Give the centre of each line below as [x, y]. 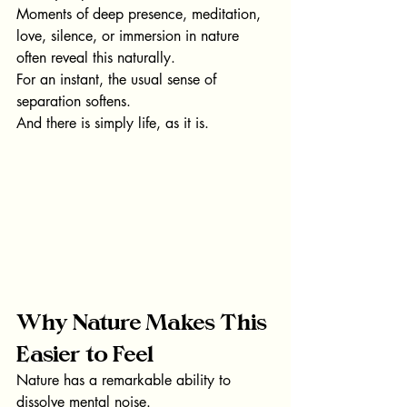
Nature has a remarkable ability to [126, 380]
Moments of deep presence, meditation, [141, 14]
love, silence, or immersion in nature [130, 35]
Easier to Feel [85, 353]
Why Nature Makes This [144, 321]
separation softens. [74, 101]
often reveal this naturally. [96, 57]
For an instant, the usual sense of [119, 79]
